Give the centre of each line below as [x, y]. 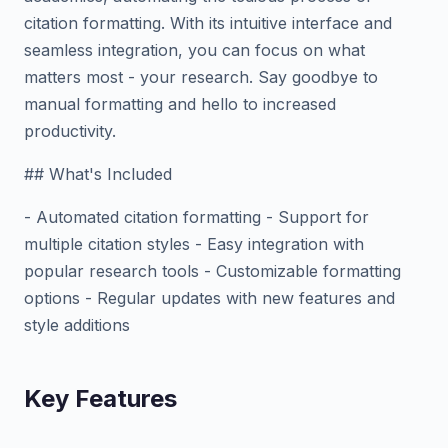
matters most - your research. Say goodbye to [201, 77]
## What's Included [98, 174]
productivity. [70, 131]
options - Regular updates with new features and [209, 298]
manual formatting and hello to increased [180, 104]
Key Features [100, 398]
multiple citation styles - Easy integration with [194, 244]
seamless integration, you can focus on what [194, 50]
